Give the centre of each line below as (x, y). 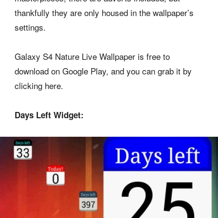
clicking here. (39, 85)
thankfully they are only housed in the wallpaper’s (104, 12)
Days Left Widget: (49, 115)
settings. (30, 27)
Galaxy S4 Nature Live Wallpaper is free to (92, 56)
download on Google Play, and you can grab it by (103, 71)
